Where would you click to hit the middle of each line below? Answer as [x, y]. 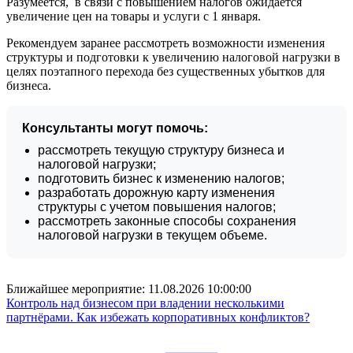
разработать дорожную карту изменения [156, 192]
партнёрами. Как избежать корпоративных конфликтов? [158, 317]
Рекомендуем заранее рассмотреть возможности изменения [165, 43]
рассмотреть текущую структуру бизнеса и [161, 150]
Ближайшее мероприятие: [77, 288]
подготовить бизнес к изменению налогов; [161, 178]
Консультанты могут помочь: [115, 128]
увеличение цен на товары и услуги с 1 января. [135, 16]
